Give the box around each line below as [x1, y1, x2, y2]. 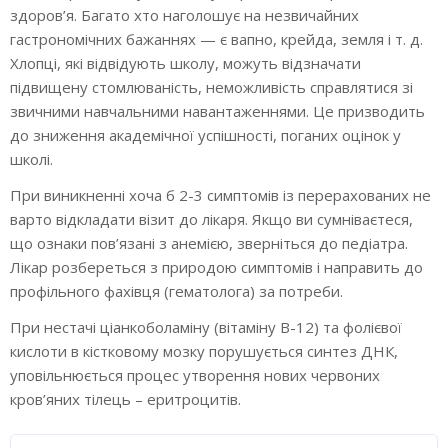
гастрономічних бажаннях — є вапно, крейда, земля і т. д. [10, 29, 423, 50]
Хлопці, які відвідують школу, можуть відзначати [10, 53, 361, 74]
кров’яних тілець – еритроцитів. [10, 389, 241, 410]
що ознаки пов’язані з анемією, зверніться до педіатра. [10, 233, 408, 254]
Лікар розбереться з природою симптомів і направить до [10, 257, 423, 278]
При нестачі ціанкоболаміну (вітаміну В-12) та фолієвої [10, 317, 402, 338]
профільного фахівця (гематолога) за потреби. [10, 281, 343, 302]
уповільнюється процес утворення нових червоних [10, 365, 380, 386]
